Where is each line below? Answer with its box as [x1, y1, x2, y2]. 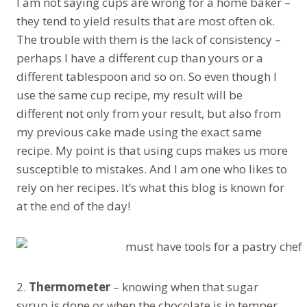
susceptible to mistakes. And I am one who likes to [16, 160, 287, 177]
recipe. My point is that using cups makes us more [16, 142, 288, 158]
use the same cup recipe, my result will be [16, 86, 243, 103]
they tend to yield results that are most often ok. [16, 12, 275, 29]
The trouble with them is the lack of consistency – [16, 31, 281, 47]
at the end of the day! [16, 197, 130, 214]
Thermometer [29, 278, 110, 295]
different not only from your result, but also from [16, 105, 281, 121]
